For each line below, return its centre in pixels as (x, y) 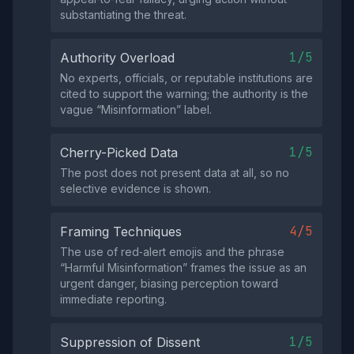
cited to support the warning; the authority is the (184, 94)
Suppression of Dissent (130, 342)
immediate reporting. (113, 299)
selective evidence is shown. (136, 188)
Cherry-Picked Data (119, 153)
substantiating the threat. (123, 15)
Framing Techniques (121, 232)
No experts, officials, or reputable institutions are (186, 78)
